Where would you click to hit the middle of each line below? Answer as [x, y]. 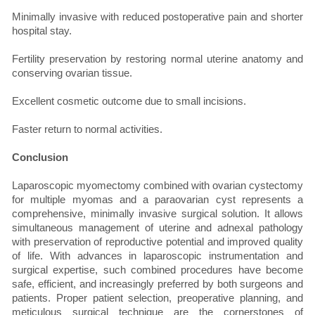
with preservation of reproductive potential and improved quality [157, 242]
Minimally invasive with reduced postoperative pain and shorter [157, 17]
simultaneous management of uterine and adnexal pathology [157, 228]
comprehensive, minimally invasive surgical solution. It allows [157, 214]
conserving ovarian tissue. [72, 73]
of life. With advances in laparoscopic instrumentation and [157, 256]
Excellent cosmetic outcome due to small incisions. [129, 101]
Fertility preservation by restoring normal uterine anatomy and [157, 59]
